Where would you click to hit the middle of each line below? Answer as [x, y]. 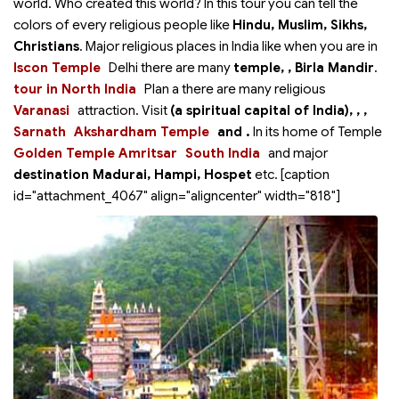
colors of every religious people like [123, 25]
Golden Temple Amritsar [95, 153]
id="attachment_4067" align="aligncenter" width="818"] [177, 196]
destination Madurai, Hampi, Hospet [133, 175]
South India [223, 153]
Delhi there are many [171, 68]
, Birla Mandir [331, 68]
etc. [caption [291, 175]
